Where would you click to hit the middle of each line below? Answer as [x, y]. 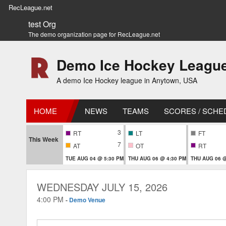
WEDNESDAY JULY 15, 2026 [102, 187]
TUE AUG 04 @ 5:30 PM [95, 158]
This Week [44, 139]
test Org [42, 24]
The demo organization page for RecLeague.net [94, 34]
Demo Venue [87, 200]
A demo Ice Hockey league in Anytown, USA [127, 80]
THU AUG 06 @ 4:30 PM [157, 158]
